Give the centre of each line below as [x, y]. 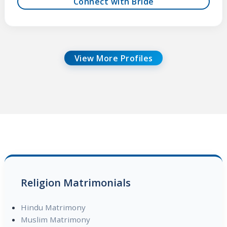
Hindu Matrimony [53, 207]
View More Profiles [113, 58]
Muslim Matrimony [55, 219]
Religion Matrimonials [75, 182]
